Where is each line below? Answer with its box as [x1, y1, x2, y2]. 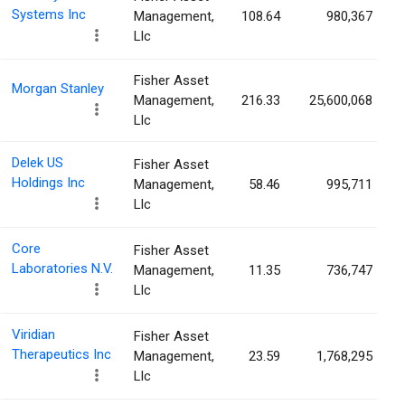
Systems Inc [12, 6, 86, 24]
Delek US [12, 155, 63, 172]
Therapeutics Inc [12, 346, 111, 363]
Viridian [12, 326, 55, 344]
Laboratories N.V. [12, 260, 113, 278]
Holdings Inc [12, 174, 85, 192]
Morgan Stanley [12, 80, 104, 98]
